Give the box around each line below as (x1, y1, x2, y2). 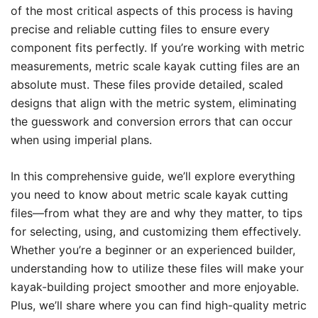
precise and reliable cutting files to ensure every (11, 22, 270, 36)
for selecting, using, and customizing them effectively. (11, 224, 301, 238)
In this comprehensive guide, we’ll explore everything (11, 169, 295, 183)
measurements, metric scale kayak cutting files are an (11, 59, 300, 73)
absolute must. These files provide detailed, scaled (11, 77, 283, 92)
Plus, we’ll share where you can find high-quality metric (11, 298, 307, 312)
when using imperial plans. (11, 133, 152, 147)
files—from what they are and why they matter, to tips (11, 206, 302, 220)
